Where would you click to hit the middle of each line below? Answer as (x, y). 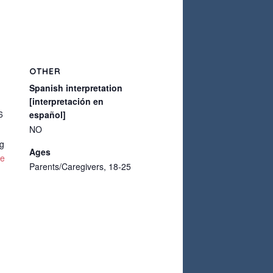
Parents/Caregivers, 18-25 (80, 166)
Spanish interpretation (76, 88)
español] (48, 115)
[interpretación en (66, 101)
